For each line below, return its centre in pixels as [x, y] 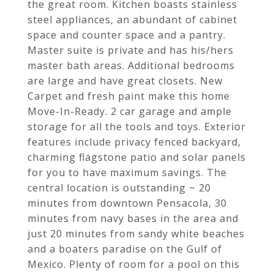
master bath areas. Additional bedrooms [131, 65]
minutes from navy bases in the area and [133, 218]
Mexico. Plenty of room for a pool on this [134, 264]
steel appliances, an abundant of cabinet [132, 20]
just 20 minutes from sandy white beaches [136, 234]
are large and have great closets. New [125, 81]
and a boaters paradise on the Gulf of [125, 249]
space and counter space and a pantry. [127, 35]
